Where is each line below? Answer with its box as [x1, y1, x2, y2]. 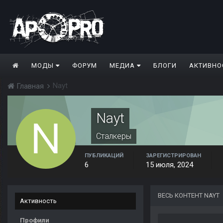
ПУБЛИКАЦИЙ [85, 152, 123, 159]
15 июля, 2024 [146, 160, 193, 170]
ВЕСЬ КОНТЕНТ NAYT [158, 192, 220, 200]
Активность [20, 197, 57, 205]
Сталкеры [96, 131, 131, 141]
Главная [14, 82, 46, 91]
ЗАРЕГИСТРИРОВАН [146, 152, 201, 159]
